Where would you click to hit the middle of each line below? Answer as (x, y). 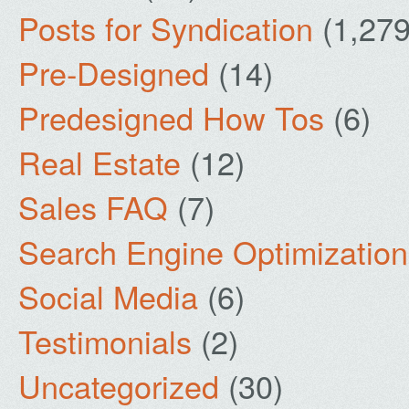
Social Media (108, 296)
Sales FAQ (93, 207)
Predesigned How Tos (171, 117)
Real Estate (100, 162)
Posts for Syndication (166, 28)
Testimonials (105, 341)
